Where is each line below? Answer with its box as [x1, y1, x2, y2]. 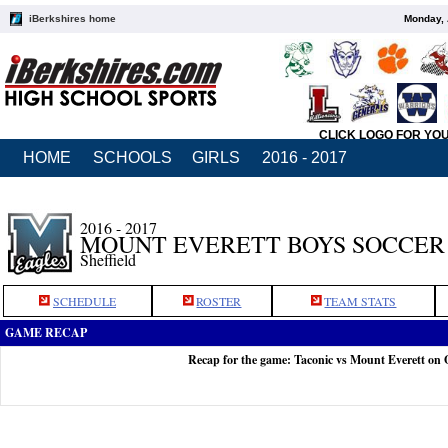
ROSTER [196, 293, 242, 309]
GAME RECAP [5, 324, 87, 341]
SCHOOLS [93, 149, 172, 166]
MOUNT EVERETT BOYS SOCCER [80, 228, 445, 260]
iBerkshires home [29, 13, 116, 24]
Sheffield [80, 249, 136, 270]
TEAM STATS [324, 293, 397, 309]
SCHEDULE [53, 293, 116, 309]
